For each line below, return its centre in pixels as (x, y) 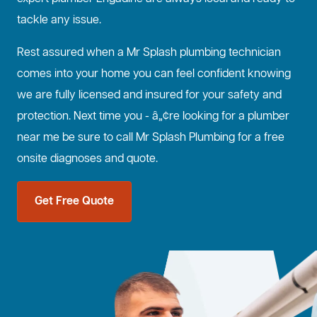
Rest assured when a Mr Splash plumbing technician (149, 53)
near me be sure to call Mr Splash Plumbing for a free (151, 138)
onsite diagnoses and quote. (87, 160)
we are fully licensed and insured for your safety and (149, 96)
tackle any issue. (59, 21)
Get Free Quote (74, 202)
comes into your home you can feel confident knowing (154, 75)
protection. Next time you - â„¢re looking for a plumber (153, 117)
